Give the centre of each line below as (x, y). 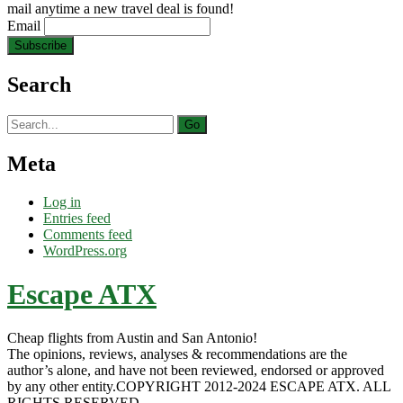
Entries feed (77, 218)
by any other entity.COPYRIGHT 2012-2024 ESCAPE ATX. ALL (199, 387)
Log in (62, 201)
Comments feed (88, 234)
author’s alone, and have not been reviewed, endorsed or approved (196, 371)
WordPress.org (85, 250)
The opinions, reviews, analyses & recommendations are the (177, 354)
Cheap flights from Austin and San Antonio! (132, 338)
